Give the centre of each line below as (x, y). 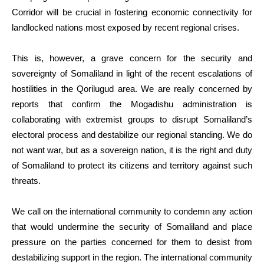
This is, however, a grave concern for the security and (132, 58)
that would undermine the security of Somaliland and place (132, 226)
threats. (26, 180)
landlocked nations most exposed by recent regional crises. (126, 27)
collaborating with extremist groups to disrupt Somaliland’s (132, 119)
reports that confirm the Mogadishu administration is (132, 104)
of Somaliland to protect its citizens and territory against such (132, 165)
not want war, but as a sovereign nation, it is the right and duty (132, 150)
